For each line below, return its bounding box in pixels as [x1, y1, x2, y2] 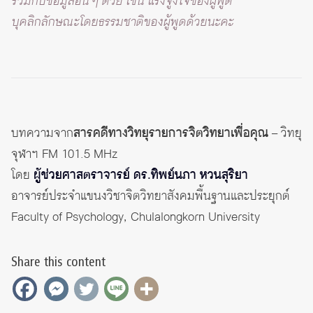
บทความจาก [11, 124, 73, 143]
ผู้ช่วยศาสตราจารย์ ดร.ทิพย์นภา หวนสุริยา [34, 166, 248, 185]
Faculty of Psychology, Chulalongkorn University [11, 208, 260, 227]
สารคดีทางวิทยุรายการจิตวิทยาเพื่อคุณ [73, 124, 268, 143]
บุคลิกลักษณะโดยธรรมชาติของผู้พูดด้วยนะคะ [11, 13, 233, 32]
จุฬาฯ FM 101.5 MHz [11, 145, 117, 164]
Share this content [11, 252, 105, 272]
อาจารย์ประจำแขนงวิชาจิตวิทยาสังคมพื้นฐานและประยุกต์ [11, 187, 290, 206]
